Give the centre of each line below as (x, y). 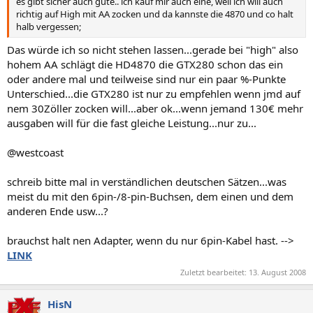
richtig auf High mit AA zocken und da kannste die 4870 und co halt (155, 14)
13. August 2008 (277, 272)
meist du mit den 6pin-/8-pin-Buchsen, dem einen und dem (150, 196)
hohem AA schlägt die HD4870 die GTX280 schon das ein (145, 64)
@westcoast (35, 152)
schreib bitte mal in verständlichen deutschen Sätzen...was (147, 182)
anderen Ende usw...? (58, 211)
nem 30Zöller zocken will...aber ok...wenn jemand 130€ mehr (155, 108)
